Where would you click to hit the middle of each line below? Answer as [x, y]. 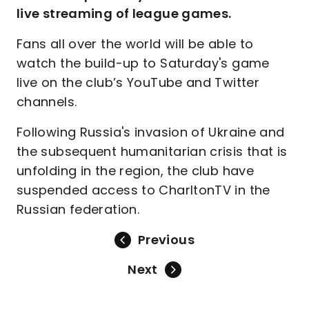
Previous [166, 240]
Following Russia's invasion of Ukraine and [151, 132]
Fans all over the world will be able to [135, 44]
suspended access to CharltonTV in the [143, 190]
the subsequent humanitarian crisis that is [152, 151]
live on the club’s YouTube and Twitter [138, 82]
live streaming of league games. [124, 13]
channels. [47, 102]
